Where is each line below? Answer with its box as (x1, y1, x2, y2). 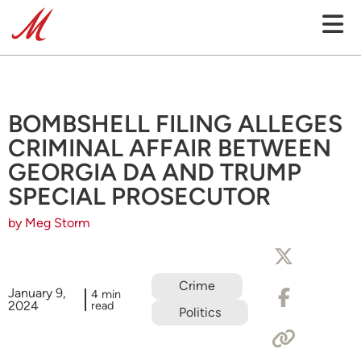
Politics (179, 304, 222, 320)
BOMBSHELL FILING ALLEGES (8, 109, 342, 139)
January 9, (8, 284, 66, 301)
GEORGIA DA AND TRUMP (8, 157, 301, 187)
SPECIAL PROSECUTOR (8, 181, 271, 211)
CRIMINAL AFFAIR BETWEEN (8, 133, 331, 163)
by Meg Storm (8, 215, 90, 230)
